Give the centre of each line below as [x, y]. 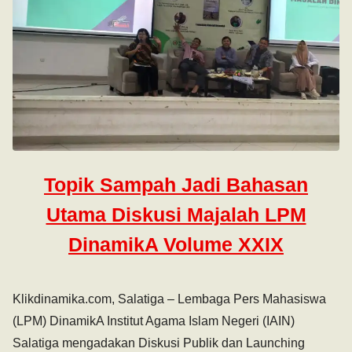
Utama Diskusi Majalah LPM [176, 214]
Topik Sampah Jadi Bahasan [176, 184]
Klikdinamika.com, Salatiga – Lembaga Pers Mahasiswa [169, 299]
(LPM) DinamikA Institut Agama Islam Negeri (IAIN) [154, 321]
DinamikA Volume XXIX [176, 244]
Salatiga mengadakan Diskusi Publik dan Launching [159, 343]
